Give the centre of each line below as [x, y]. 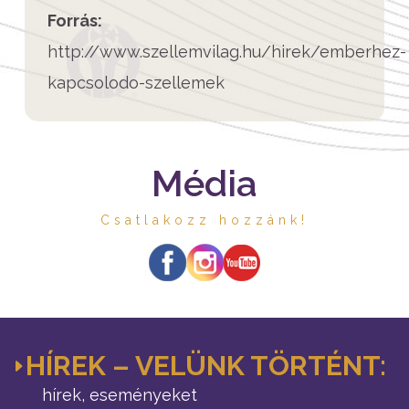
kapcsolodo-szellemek [136, 83]
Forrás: [75, 21]
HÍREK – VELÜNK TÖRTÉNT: [206, 366]
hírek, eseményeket [120, 395]
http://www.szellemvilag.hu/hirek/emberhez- [227, 52]
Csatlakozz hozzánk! [204, 220]
